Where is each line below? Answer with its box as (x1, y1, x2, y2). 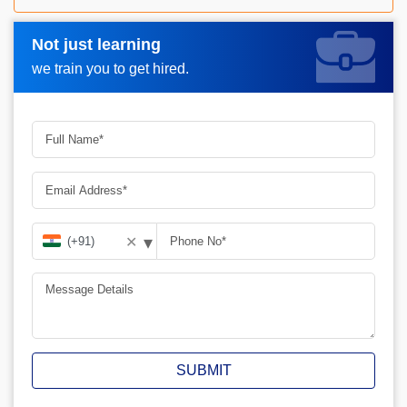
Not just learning (32, 35, 161, 54)
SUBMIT (175, 362, 232, 379)
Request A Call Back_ (32, 43, 180, 59)
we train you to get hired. (32, 60, 189, 76)
